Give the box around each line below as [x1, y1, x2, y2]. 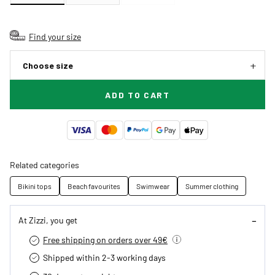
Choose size [23, 60, 73, 71]
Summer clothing [185, 181, 238, 192]
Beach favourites [68, 181, 120, 192]
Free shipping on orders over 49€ [43, 234, 168, 246]
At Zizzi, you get [18, 214, 77, 225]
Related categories [10, 159, 79, 171]
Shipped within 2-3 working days [43, 252, 166, 263]
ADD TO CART [105, 90, 170, 101]
